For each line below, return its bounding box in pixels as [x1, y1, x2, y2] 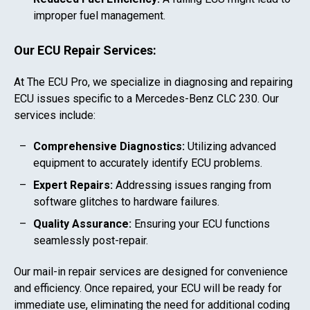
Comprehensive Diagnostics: [33, 140, 185, 154]
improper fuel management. [33, 9, 165, 23]
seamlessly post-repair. [33, 234, 148, 248]
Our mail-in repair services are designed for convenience [14, 264, 288, 278]
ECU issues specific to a [14, 92, 135, 106]
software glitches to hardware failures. [33, 195, 219, 209]
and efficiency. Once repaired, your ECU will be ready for [14, 281, 282, 295]
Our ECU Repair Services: [14, 42, 156, 57]
